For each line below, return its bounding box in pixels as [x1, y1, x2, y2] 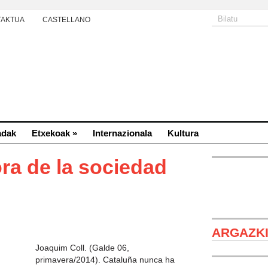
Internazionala [93, 128, 152, 138]
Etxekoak [32, 128, 70, 138]
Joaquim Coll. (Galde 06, [35, 243, 129, 252]
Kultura [167, 128, 199, 138]
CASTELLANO [42, 16, 90, 24]
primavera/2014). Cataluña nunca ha [35, 255, 175, 264]
